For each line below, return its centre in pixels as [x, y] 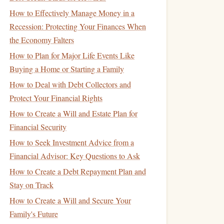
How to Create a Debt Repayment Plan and [78, 171]
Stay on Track [31, 185]
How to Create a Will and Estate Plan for [73, 113]
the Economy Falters [42, 40]
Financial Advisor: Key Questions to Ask [75, 156]
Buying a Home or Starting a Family [67, 69]
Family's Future [34, 214]
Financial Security [38, 127]
